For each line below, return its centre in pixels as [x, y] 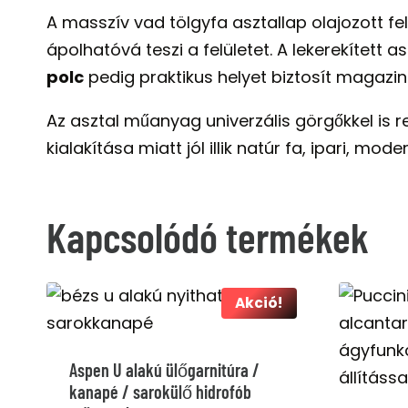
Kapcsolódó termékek [208, 237]
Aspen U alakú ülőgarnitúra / [164, 370]
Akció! [259, 303]
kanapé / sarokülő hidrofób [160, 392]
